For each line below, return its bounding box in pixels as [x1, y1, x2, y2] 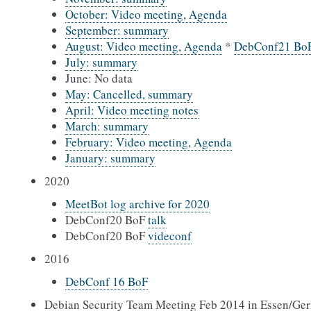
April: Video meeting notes [65, 102, 199, 118]
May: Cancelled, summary [65, 86, 193, 102]
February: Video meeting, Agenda [65, 134, 232, 150]
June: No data [65, 70, 133, 86]
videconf [148, 228, 192, 244]
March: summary [65, 118, 149, 134]
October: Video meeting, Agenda [65, 6, 227, 22]
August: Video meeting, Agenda [65, 38, 222, 54]
